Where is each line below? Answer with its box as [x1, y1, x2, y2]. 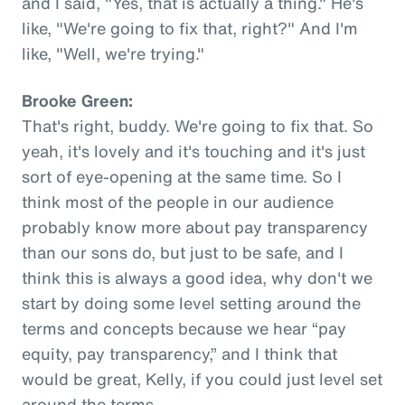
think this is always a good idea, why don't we [22, 265, 372, 289]
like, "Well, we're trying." [22, 41, 204, 65]
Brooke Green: [22, 88, 133, 112]
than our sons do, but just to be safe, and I [22, 240, 344, 264]
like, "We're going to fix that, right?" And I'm [22, 15, 358, 40]
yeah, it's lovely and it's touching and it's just [22, 138, 365, 163]
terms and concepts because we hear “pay [22, 316, 346, 340]
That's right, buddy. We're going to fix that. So [22, 113, 373, 137]
